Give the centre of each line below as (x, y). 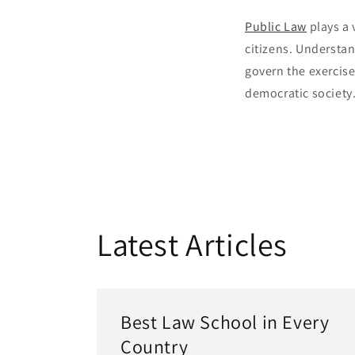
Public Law (276, 27)
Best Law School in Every (225, 322)
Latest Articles (192, 244)
